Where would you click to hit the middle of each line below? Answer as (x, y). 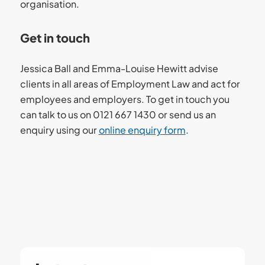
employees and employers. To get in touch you (125, 99)
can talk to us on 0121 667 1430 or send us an (118, 114)
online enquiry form (142, 130)
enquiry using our (59, 130)
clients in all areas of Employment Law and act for (130, 83)
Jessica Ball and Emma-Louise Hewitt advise (119, 68)
